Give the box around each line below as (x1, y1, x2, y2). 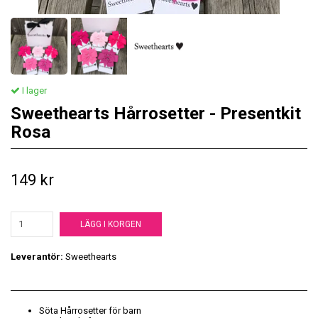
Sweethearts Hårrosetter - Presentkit (11, 103, 301, 124)
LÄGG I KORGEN (80, 219, 141, 229)
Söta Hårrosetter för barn (39, 305, 141, 316)
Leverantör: (11, 251, 63, 262)
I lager (20, 84, 47, 96)
